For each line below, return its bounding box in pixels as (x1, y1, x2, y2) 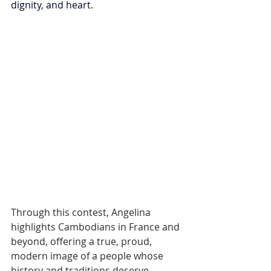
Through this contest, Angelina (11, 206, 153, 220)
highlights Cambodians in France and (11, 220, 182, 234)
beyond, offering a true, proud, (11, 235, 154, 249)
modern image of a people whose (11, 249, 166, 263)
